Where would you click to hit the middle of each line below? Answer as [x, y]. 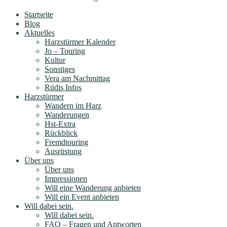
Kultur [55, 60]
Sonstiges [60, 69]
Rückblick [61, 133]
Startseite [39, 14]
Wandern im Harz [73, 105]
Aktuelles [40, 32]
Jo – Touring [65, 51]
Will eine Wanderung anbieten [93, 187]
